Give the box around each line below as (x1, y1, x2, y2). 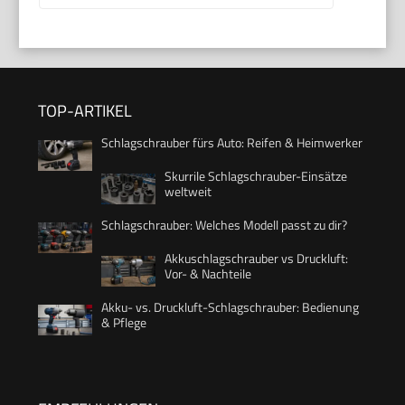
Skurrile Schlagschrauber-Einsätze (165, 166, 347, 186)
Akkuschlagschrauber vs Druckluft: (165, 249, 348, 268)
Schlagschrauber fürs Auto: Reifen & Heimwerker (101, 133, 363, 153)
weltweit (165, 182, 212, 202)
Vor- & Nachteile (165, 264, 251, 284)
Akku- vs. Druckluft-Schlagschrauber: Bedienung (101, 297, 359, 317)
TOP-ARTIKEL (38, 99, 132, 124)
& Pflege (101, 313, 146, 333)
